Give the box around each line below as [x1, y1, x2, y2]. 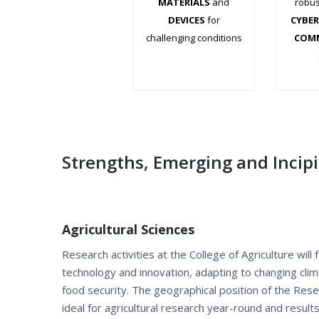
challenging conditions [145, 31, 242, 44]
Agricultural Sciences [62, 220, 194, 238]
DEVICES [167, 13, 205, 26]
